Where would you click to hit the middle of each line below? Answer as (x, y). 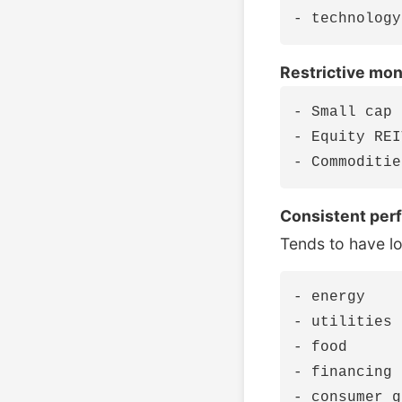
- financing (343, 372)
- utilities (343, 322)
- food (320, 347)
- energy (329, 297)
